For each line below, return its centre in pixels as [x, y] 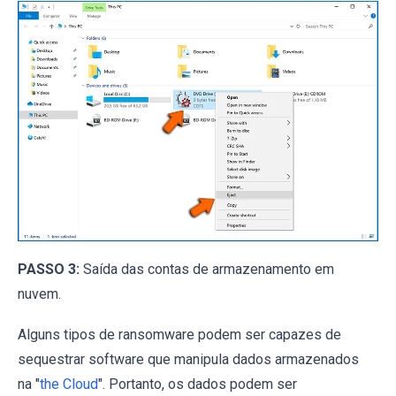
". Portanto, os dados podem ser [198, 385]
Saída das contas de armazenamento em [207, 270]
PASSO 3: [49, 270]
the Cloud [69, 385]
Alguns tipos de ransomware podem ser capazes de [179, 335]
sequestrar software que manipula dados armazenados [188, 360]
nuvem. [39, 294]
